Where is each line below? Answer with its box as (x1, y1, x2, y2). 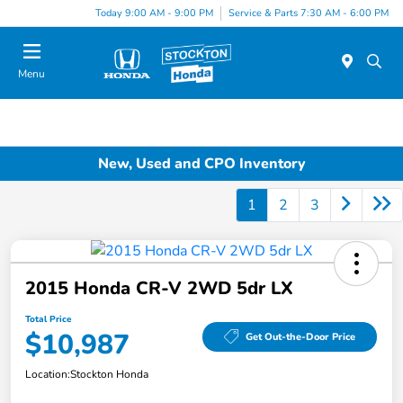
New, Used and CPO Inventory (97, 153, 306, 174)
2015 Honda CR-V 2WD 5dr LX (25, 276, 293, 301)
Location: (25, 367, 70, 382)
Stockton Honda (70, 367, 148, 382)
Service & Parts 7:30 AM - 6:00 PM (228, 5, 389, 20)
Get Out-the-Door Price (246, 329, 355, 344)
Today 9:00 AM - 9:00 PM (95, 5, 213, 20)
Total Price (25, 313, 71, 327)
